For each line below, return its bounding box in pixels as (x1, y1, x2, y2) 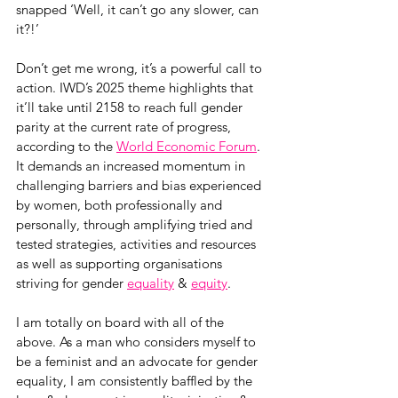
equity (191, 274, 227, 291)
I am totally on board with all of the (16, 313, 227, 330)
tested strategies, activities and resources (16, 235, 259, 252)
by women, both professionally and (16, 195, 226, 213)
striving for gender (16, 274, 127, 291)
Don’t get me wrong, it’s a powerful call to (16, 59, 266, 76)
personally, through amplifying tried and (16, 215, 256, 233)
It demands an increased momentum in (16, 156, 249, 174)
